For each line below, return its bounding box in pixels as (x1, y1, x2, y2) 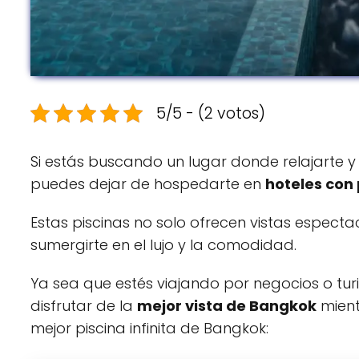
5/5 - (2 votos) (156, 102, 265, 124)
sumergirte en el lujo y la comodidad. (30, 234, 296, 255)
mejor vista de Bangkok (137, 295, 317, 316)
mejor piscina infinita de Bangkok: (30, 317, 268, 338)
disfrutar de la (30, 295, 137, 316)
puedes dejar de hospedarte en (30, 173, 265, 194)
